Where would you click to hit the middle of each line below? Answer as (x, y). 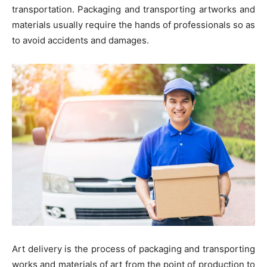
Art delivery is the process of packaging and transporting (133, 249)
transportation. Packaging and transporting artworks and (133, 10)
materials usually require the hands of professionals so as (133, 25)
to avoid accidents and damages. (80, 41)
